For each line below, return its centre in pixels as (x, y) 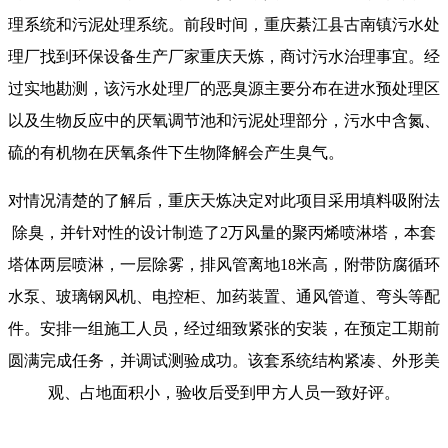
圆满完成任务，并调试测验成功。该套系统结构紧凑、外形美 (224, 361)
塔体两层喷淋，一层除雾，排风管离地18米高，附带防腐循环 (224, 265)
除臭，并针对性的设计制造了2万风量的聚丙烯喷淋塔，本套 (224, 233)
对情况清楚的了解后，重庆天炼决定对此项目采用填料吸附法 (224, 201)
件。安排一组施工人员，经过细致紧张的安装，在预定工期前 (224, 329)
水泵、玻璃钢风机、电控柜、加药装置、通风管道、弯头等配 (224, 297)
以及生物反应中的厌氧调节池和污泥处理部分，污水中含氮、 (224, 121)
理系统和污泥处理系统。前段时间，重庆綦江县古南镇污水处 (224, 25)
